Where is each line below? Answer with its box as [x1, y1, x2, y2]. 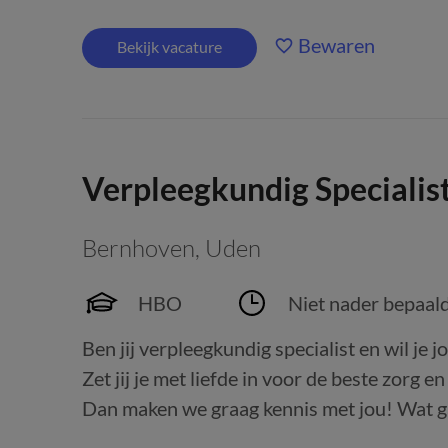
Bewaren [298, 33, 375, 57]
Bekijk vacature [117, 37, 222, 56]
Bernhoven [82, 233, 195, 263]
